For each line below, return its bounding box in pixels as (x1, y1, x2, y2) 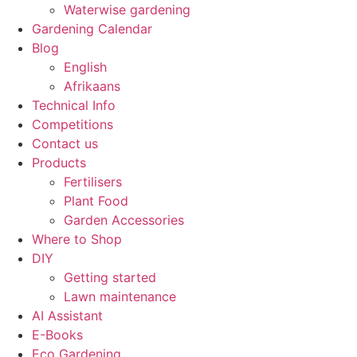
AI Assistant (32, 308, 103, 324)
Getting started (64, 269, 156, 285)
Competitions (32, 116, 113, 132)
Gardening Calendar (32, 21, 152, 37)
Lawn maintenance (64, 288, 176, 304)
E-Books (32, 327, 83, 343)
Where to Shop (32, 231, 122, 247)
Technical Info (32, 97, 116, 113)
